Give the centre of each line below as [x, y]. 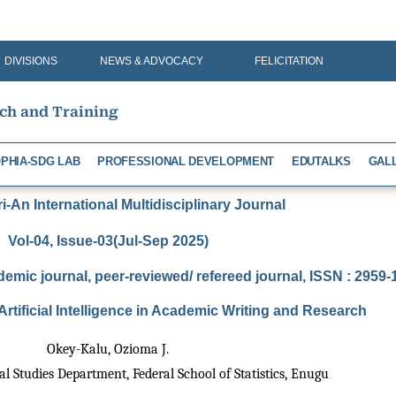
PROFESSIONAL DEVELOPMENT [186, 161]
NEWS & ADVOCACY [152, 61]
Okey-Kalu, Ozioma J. [108, 349]
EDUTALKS [321, 161]
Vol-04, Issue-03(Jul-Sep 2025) [108, 240]
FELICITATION [289, 61]
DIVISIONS [31, 61]
